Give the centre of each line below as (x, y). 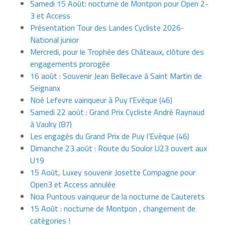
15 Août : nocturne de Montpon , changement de (113, 209)
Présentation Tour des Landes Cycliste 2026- (107, 28)
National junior (54, 40)
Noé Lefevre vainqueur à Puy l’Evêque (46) (101, 100)
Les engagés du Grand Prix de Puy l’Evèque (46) (110, 136)
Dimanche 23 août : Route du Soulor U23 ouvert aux (119, 148)
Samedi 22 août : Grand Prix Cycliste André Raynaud (117, 112)
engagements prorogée (70, 64)
